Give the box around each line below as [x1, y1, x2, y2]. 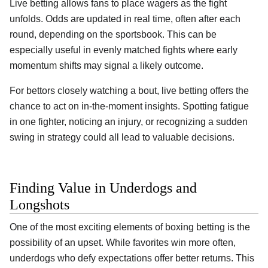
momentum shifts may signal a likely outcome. [10, 60, 203, 71]
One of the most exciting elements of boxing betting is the [10, 222, 250, 233]
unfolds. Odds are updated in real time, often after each [10, 13, 240, 24]
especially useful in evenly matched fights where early [10, 44, 237, 55]
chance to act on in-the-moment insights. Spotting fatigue [10, 100, 249, 111]
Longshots [10, 197, 69, 213]
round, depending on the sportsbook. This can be [10, 29, 217, 39]
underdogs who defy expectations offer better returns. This [10, 253, 254, 264]
